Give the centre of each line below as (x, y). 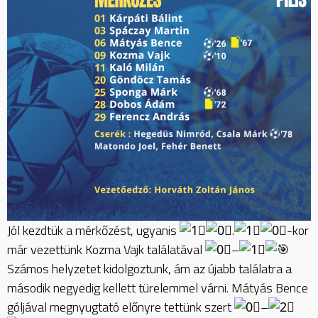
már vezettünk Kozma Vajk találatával (106, 250)
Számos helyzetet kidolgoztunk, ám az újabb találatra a (149, 269)
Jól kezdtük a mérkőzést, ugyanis (93, 231)
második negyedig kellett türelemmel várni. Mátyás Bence (158, 288)
